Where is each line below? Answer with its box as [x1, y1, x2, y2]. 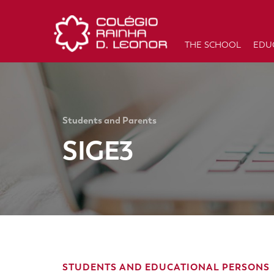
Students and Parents [62, 114, 157, 126]
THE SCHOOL [185, 40, 241, 51]
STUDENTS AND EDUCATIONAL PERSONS [62, 261, 270, 273]
